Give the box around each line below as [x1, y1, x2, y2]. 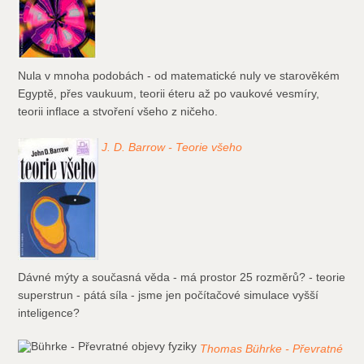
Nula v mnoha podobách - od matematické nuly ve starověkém [18, 69, 340, 83]
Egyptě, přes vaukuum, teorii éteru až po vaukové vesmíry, [18, 87, 320, 101]
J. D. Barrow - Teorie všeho [102, 141, 243, 154]
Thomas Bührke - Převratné [200, 342, 344, 356]
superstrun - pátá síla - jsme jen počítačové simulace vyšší [18, 288, 319, 302]
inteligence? [18, 306, 80, 320]
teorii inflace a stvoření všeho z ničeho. [18, 105, 219, 119]
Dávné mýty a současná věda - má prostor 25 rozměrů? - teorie [18, 271, 346, 284]
